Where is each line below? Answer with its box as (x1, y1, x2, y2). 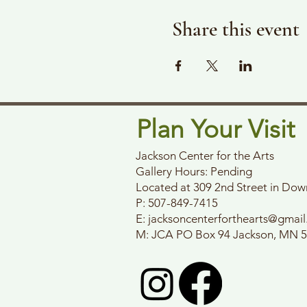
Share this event (171, 16, 299, 42)
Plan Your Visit (136, 114, 295, 144)
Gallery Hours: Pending (136, 164, 252, 178)
